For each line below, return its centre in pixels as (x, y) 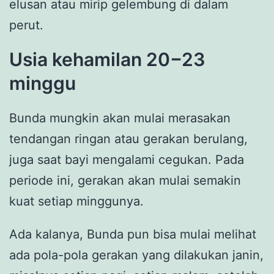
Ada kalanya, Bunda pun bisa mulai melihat (133, 235)
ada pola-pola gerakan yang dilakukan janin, (136, 255)
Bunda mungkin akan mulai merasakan (120, 118)
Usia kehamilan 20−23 (107, 60)
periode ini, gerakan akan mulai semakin (125, 181)
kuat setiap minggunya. (76, 202)
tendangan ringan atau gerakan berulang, (128, 139)
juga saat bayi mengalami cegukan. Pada (127, 160)
